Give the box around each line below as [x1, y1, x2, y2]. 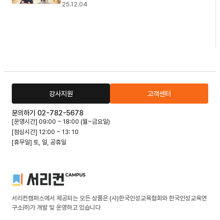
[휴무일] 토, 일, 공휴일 [12, 138, 66, 146]
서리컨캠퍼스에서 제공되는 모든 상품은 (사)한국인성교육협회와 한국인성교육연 [12, 194, 207, 202]
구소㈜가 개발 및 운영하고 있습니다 [12, 203, 101, 211]
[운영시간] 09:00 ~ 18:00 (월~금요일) [12, 118, 110, 126]
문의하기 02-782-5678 [12, 109, 83, 117]
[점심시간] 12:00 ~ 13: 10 [12, 128, 79, 136]
